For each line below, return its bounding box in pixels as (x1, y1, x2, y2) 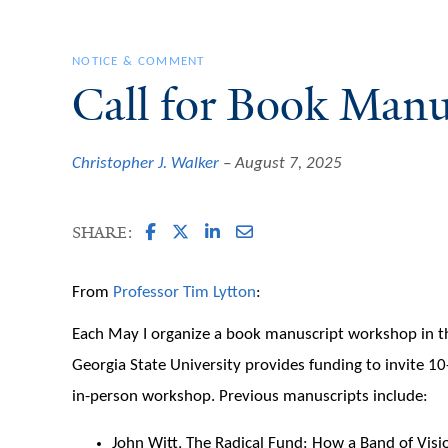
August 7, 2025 (235, 154, 342, 172)
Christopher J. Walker (72, 154, 219, 172)
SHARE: (72, 222, 133, 244)
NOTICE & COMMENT (72, 54, 205, 68)
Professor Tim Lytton (113, 283, 256, 301)
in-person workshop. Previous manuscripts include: (72, 387, 428, 405)
